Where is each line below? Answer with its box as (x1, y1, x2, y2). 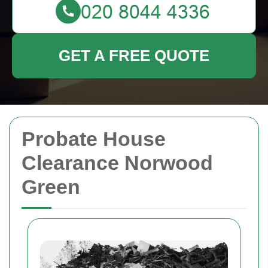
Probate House (22, 127, 166, 150)
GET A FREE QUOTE (59, 47, 209, 65)
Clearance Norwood (22, 151, 213, 174)
